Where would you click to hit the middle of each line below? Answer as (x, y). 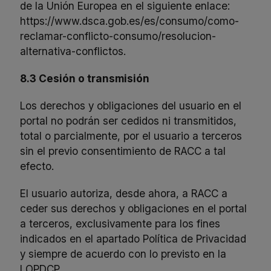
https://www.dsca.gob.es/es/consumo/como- (130, 21)
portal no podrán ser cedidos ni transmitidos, (129, 121)
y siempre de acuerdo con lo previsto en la (123, 254)
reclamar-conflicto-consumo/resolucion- (118, 36)
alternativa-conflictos (72, 51)
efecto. (37, 166)
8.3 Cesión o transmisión (85, 79)
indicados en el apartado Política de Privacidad (133, 239)
